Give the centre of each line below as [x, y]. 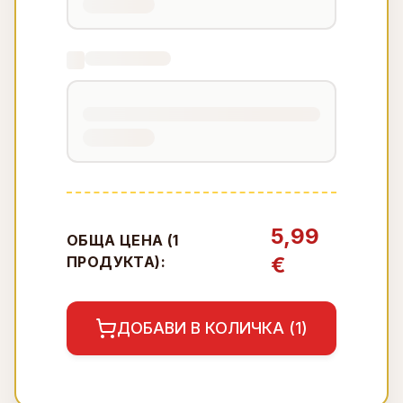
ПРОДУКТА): [116, 261]
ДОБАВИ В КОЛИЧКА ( [206, 327]
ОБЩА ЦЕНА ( [120, 240]
